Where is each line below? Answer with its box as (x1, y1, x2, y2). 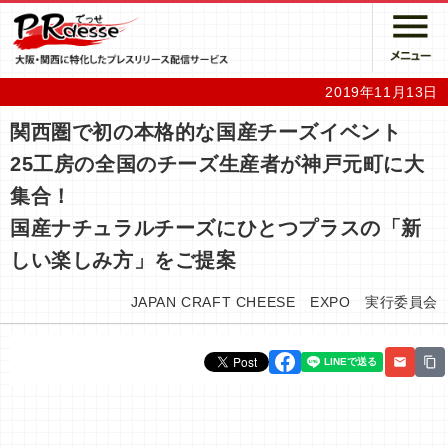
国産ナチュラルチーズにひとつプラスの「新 (10, 216, 423, 239)
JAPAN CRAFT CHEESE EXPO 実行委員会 (130, 293, 438, 310)
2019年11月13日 (325, 83, 438, 100)
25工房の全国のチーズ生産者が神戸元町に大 (10, 152, 425, 175)
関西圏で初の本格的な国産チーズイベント (10, 120, 402, 143)
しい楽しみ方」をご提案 (10, 248, 237, 271)
